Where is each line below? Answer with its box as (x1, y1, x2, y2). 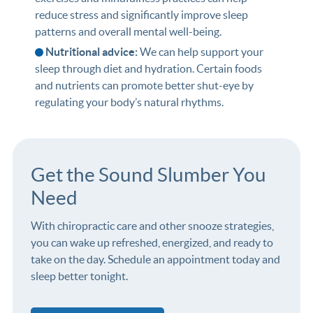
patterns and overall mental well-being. (34, 25, 221, 38)
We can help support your (139, 45, 263, 59)
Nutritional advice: (45, 45, 140, 59)
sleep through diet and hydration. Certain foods (34, 62, 262, 75)
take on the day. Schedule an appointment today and (30, 253, 280, 266)
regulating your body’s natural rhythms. (34, 96, 224, 109)
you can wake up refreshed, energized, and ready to (30, 236, 273, 249)
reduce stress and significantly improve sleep (34, 8, 248, 22)
